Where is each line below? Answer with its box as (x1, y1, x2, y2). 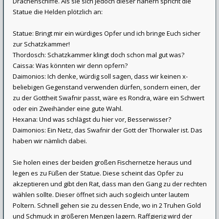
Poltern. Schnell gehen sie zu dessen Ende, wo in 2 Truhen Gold (13, 201, 201, 210)
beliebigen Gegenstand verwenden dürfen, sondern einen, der (13, 83, 200, 91)
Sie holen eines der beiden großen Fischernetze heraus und (13, 158, 192, 167)
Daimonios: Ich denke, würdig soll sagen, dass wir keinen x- (13, 72, 188, 81)
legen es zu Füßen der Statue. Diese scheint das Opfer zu (13, 169, 183, 177)
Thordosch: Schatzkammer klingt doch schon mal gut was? (13, 50, 184, 59)
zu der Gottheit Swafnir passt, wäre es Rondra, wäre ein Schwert (13, 93, 204, 102)
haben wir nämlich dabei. (13, 136, 87, 145)
